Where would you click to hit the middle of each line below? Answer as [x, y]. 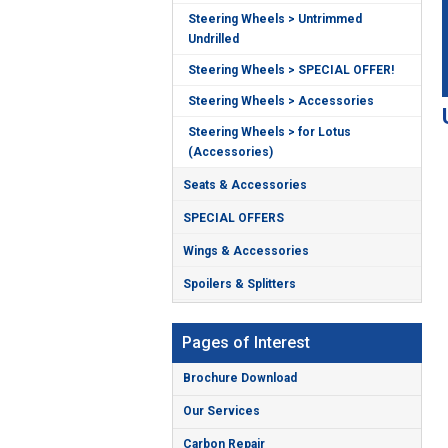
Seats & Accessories [245, 184]
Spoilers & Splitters [239, 283]
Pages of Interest [246, 342]
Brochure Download [240, 377]
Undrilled [213, 38]
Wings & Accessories [246, 250]
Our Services [221, 410]
